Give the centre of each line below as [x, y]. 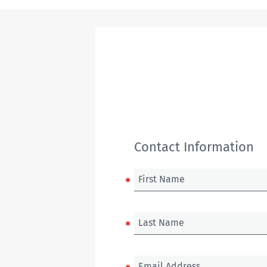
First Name [162, 179]
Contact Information [194, 147]
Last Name [161, 222]
